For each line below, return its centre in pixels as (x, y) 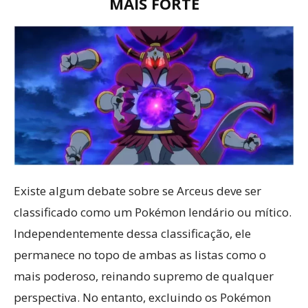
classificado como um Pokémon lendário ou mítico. (153, 212)
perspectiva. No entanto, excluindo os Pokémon (142, 297)
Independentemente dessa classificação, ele (132, 233)
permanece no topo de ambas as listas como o (140, 255)
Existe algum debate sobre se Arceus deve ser (137, 191)
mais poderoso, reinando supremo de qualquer (144, 276)
